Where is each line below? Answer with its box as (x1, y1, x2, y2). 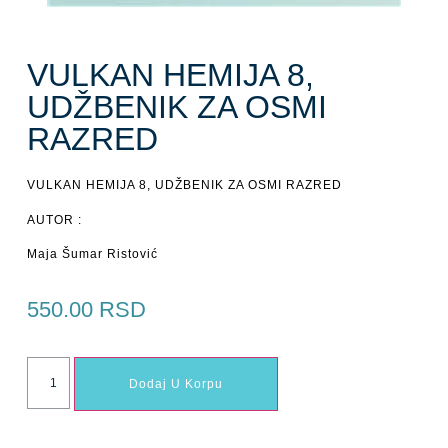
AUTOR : (26, 212, 82, 227)
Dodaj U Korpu (129, 376, 224, 391)
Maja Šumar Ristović (26, 246, 158, 261)
